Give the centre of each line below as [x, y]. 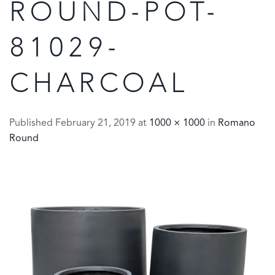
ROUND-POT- [114, 14]
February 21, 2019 [95, 123]
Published [32, 123]
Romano [237, 123]
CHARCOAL [99, 85]
